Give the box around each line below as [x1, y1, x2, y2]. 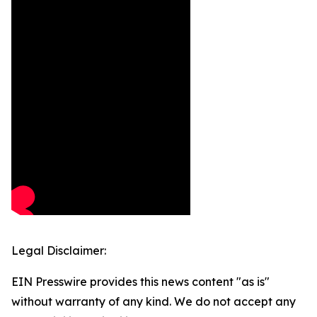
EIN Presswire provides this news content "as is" [11, 275, 270, 289]
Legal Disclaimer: [11, 243, 106, 258]
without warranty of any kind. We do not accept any [11, 294, 296, 309]
